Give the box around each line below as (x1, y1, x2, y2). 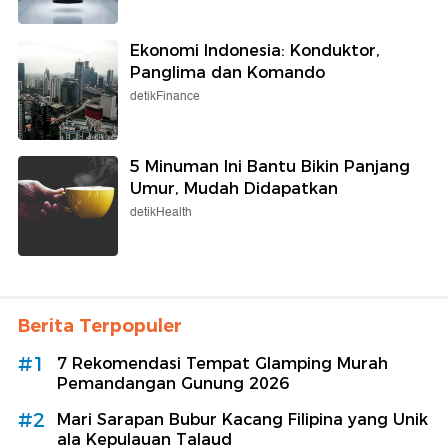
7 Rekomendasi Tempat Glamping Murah (57, 353, 388, 373)
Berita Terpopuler (18, 314, 182, 337)
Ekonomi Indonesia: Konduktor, (130, 40, 380, 60)
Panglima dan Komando (130, 62, 325, 82)
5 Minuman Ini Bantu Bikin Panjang (130, 156, 410, 176)
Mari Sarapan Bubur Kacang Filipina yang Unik (57, 409, 428, 429)
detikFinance (130, 86, 200, 106)
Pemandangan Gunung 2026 (57, 373, 289, 393)
